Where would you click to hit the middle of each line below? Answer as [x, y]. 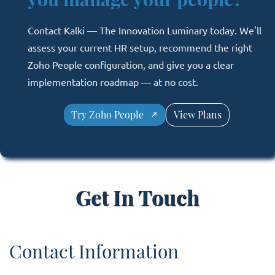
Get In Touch [137, 197]
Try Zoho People [107, 115]
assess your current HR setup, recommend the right [140, 48]
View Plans [198, 115]
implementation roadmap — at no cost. [113, 83]
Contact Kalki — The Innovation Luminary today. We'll [145, 31]
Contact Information [94, 251]
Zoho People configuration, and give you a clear [131, 65]
